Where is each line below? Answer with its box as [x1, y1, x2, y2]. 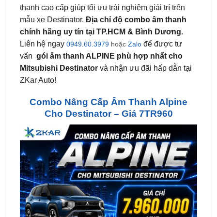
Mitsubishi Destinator [19, 39, 100, 47]
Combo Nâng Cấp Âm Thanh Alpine [30, 72, 187, 82]
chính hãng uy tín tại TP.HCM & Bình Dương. [19, 2, 185, 11]
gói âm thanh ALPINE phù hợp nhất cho [36, 27, 183, 35]
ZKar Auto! [19, 51, 56, 60]
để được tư [141, 15, 182, 23]
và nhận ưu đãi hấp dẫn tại [99, 39, 192, 47]
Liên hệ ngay [19, 15, 66, 23]
